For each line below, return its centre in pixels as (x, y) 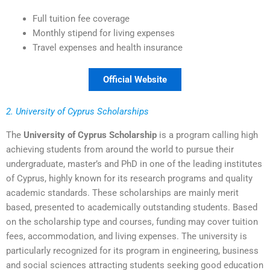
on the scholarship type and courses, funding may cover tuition (132, 221)
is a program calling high (207, 135)
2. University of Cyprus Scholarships (77, 112)
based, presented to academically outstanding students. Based (132, 207)
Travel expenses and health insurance (107, 48)
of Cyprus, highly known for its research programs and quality (129, 178)
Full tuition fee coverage (81, 19)
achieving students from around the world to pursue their (120, 149)
